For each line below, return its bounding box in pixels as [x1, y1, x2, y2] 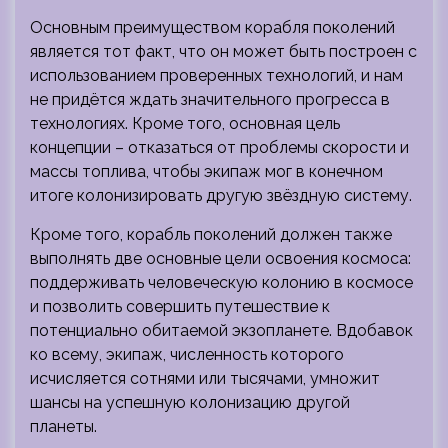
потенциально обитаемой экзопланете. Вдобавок [30, 320, 413, 340]
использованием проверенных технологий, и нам [30, 65, 403, 85]
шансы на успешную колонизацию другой [30, 392, 350, 412]
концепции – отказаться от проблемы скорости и [30, 137, 409, 157]
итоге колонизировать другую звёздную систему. [30, 185, 412, 205]
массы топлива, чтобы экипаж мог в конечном [30, 161, 383, 181]
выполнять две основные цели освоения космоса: [30, 248, 411, 268]
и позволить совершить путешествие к [30, 296, 330, 316]
